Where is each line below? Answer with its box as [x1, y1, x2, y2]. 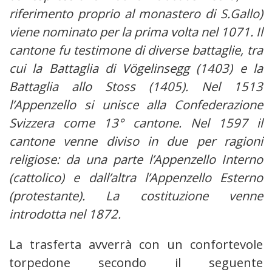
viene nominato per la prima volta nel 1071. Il [9, 23, 263, 41]
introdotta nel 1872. [9, 205, 121, 223]
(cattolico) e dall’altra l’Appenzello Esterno [9, 169, 263, 186]
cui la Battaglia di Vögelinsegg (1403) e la [9, 59, 263, 77]
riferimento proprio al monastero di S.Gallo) [9, 5, 263, 22]
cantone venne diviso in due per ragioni [9, 132, 263, 150]
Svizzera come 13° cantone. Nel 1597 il [9, 114, 263, 132]
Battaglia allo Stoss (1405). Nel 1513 [9, 78, 263, 95]
